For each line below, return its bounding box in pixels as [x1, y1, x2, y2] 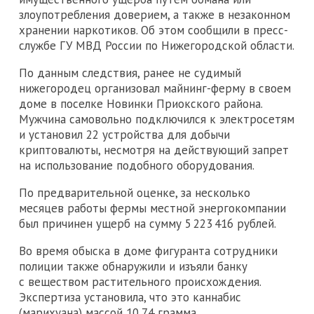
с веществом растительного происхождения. [19, 273, 261, 289]
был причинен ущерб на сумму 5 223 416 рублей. [19, 215, 276, 231]
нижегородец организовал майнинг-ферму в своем [19, 80, 291, 96]
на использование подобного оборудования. [19, 157, 254, 173]
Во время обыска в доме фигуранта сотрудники [19, 243, 278, 259]
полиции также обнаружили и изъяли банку [19, 258, 247, 274]
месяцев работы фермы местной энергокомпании [19, 200, 286, 216]
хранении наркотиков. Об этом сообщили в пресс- [19, 22, 288, 38]
